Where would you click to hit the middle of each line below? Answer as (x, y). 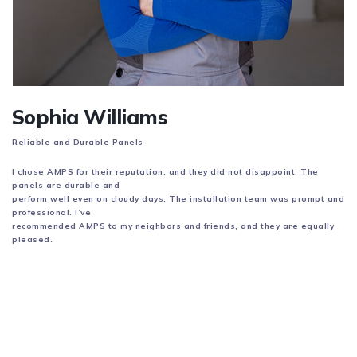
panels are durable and (66, 185)
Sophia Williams (90, 116)
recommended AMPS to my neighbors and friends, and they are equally (173, 226)
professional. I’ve (51, 212)
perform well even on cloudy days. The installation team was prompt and (178, 198)
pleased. (32, 239)
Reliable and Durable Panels (78, 142)
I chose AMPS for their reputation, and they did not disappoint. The (165, 171)
